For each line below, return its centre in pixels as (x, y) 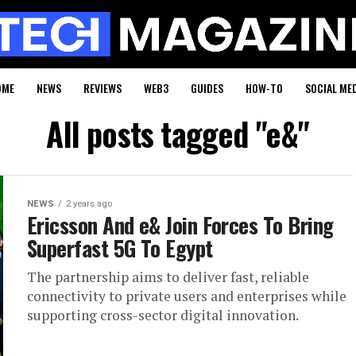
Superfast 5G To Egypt (120, 248)
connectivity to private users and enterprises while (187, 296)
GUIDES (207, 87)
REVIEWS (103, 87)
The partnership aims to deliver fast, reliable (168, 277)
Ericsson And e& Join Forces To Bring (180, 224)
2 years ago (89, 203)
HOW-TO (264, 87)
